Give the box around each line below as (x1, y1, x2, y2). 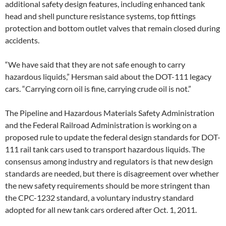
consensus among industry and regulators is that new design (5, 156, 213, 166)
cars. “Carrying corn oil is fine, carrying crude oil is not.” (5, 83, 191, 93)
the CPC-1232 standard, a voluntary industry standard (5, 192, 194, 202)
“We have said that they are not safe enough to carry (5, 59, 185, 69)
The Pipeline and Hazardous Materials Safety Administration (5, 107, 214, 118)
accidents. (5, 35, 39, 45)
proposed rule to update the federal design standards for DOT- (5, 132, 220, 142)
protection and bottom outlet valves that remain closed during (5, 23, 220, 33)
